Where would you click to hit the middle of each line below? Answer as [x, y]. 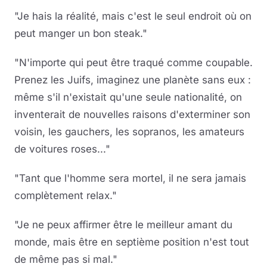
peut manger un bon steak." [81, 34]
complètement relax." [66, 196]
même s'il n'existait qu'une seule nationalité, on [128, 97]
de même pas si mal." [66, 260]
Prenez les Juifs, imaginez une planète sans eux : [133, 80]
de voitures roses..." [62, 149]
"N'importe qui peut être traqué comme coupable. [133, 63]
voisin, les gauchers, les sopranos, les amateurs [129, 132]
